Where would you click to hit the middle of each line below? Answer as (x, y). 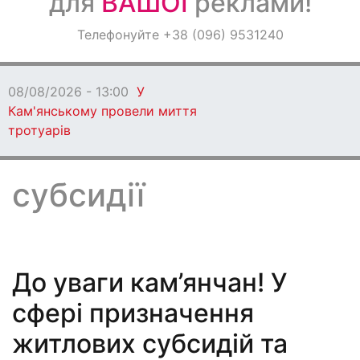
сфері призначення (133, 313)
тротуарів (39, 130)
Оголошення (57, 33)
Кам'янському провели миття (102, 111)
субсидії (78, 195)
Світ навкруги (62, 76)
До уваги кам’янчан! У (149, 282)
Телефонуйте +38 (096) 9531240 (180, 35)
